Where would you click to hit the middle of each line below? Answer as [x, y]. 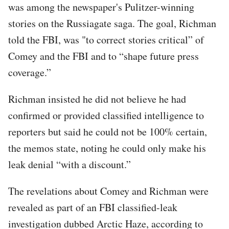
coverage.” [30, 72]
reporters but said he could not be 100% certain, [108, 131]
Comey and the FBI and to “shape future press [104, 56]
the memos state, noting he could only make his [107, 148]
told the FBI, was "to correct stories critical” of [106, 39]
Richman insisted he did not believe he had [97, 99]
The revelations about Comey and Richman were [108, 191]
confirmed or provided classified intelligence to [106, 115]
